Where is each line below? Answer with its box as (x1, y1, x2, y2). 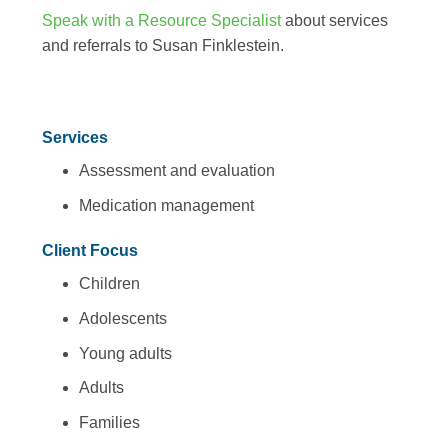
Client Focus (42, 242, 138, 260)
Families (78, 413, 140, 431)
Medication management (78, 196, 254, 214)
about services (281, 12, 388, 30)
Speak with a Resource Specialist (42, 12, 281, 30)
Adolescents (78, 309, 167, 327)
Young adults (78, 344, 172, 362)
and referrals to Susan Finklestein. (42, 37, 284, 55)
